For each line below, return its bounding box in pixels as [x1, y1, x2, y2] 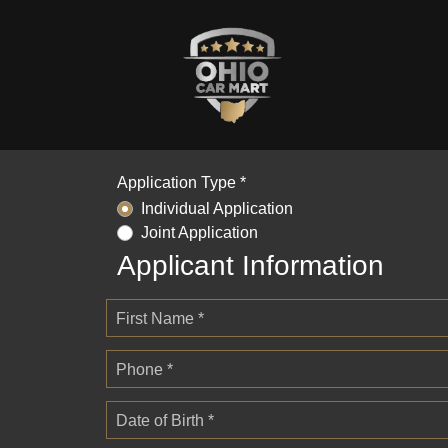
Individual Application [141, 199, 293, 217]
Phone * [116, 360, 173, 378]
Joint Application [141, 223, 258, 241]
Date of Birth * [116, 411, 214, 429]
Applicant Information [117, 249, 384, 281]
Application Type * [117, 174, 246, 191]
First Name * [116, 309, 204, 327]
